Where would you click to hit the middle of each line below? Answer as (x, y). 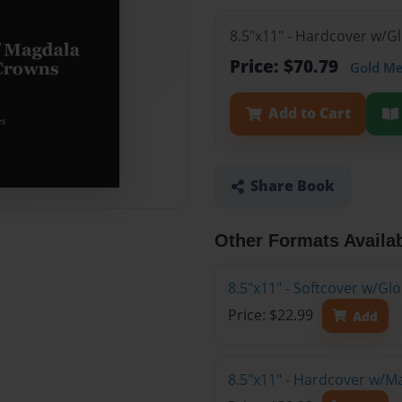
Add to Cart (309, 114)
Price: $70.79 (286, 66)
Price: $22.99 (272, 315)
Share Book (292, 186)
